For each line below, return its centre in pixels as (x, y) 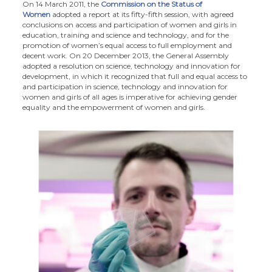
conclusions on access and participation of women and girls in (130, 24)
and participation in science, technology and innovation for (125, 86)
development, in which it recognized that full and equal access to (135, 76)
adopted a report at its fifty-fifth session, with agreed (142, 14)
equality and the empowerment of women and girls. (114, 107)
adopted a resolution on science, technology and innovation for (132, 66)
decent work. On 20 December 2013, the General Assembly (126, 55)
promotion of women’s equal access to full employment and (127, 45)
